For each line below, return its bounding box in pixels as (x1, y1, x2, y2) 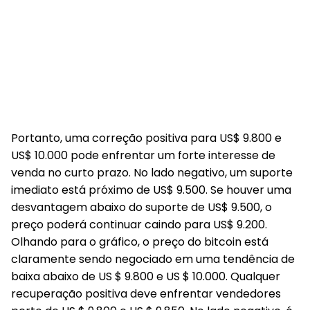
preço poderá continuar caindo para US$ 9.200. (11, 217, 267, 232)
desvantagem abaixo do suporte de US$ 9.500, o (11, 199, 272, 215)
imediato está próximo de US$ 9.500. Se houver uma (11, 182, 291, 198)
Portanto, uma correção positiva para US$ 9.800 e (11, 130, 282, 146)
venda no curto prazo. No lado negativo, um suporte (11, 165, 293, 181)
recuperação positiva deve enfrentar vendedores (11, 286, 281, 302)
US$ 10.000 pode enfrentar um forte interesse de (11, 147, 275, 163)
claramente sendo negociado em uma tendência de (11, 251, 295, 267)
